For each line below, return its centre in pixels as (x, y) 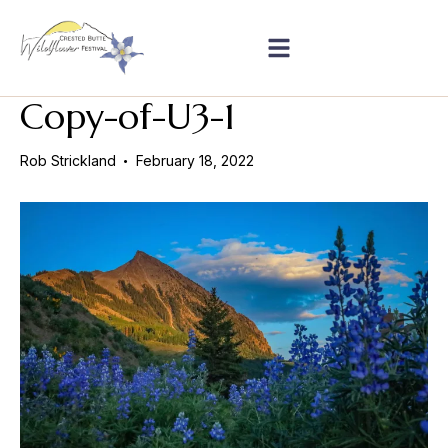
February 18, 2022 (194, 161)
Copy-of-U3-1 (127, 117)
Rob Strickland (68, 161)
